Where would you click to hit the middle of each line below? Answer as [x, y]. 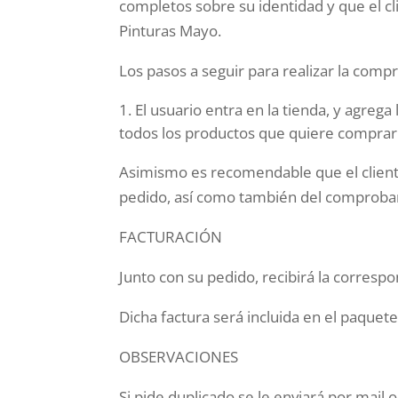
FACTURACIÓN [171, 237]
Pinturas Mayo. [171, 31]
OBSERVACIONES [179, 357]
